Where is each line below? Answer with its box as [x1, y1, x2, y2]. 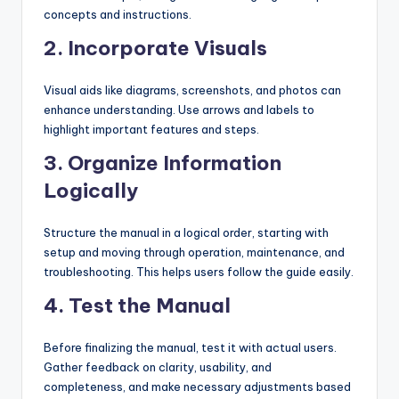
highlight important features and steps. [44, 122, 259, 137]
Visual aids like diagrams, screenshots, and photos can [44, 83, 341, 98]
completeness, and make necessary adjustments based [44, 379, 351, 395]
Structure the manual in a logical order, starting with [44, 225, 329, 240]
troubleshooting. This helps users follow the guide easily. [44, 265, 354, 280]
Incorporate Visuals [68, 36, 267, 61]
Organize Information [68, 151, 281, 176]
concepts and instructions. [44, 7, 191, 22]
